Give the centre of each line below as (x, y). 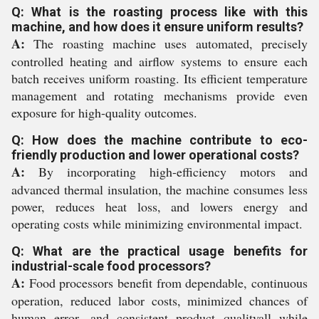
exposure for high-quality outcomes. (104, 113)
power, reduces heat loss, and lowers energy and (159, 206)
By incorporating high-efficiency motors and (166, 172)
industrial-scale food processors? (111, 266)
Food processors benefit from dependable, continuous (166, 283)
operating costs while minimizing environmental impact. (157, 224)
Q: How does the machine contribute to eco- (159, 140)
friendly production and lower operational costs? (155, 155)
